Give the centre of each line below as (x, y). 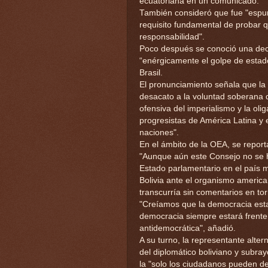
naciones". (159, 133)
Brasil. (151, 73)
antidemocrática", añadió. (188, 229)
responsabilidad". (172, 37)
